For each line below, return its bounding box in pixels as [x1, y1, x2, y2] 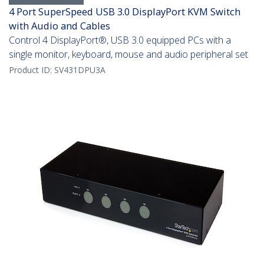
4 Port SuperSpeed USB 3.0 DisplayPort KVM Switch [9, 5, 240, 19]
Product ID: [9, 64, 54, 76]
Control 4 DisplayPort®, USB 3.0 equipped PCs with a [9, 34, 231, 47]
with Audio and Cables [9, 19, 110, 33]
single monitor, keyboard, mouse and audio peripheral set [9, 48, 248, 61]
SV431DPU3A [54, 64, 105, 76]
